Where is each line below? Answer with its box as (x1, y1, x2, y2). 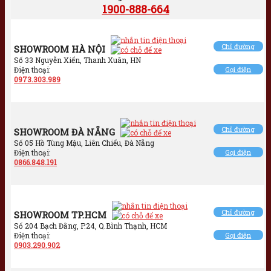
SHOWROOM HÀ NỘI (14, 43, 105, 56)
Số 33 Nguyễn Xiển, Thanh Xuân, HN (14, 55, 141, 65)
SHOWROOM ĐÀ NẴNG (14, 126, 115, 139)
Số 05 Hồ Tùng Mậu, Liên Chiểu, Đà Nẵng (14, 138, 154, 148)
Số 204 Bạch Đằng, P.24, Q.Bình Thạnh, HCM (14, 221, 167, 231)
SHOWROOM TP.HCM (14, 209, 106, 221)
